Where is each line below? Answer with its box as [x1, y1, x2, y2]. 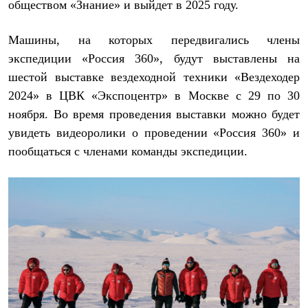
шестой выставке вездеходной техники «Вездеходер [8, 70, 300, 84]
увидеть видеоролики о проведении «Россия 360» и [8, 126, 300, 140]
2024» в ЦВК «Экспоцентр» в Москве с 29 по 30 [8, 89, 300, 102]
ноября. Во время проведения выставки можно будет [8, 107, 300, 121]
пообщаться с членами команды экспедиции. [8, 144, 247, 158]
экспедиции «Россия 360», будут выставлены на [8, 52, 300, 65]
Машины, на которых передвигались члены [8, 33, 300, 47]
